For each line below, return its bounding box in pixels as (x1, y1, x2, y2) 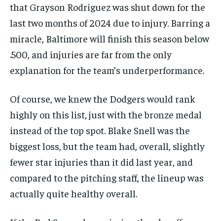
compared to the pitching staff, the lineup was (10, 171, 204, 184)
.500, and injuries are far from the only (10, 47, 172, 60)
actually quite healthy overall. (10, 186, 137, 199)
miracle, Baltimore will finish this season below (10, 32, 209, 44)
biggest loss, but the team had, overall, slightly (10, 139, 205, 152)
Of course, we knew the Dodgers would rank (10, 92, 195, 105)
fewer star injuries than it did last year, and (10, 155, 193, 168)
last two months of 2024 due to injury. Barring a (10, 16, 210, 29)
